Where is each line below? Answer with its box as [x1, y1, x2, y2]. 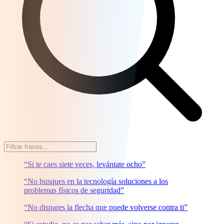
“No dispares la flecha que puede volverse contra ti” [24, 202, 187, 211]
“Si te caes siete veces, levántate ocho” [24, 159, 145, 168]
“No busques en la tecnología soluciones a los [24, 176, 168, 185]
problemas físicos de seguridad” [24, 185, 124, 194]
